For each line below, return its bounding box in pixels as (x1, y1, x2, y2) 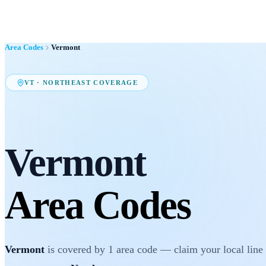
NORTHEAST (43, 79, 91, 86)
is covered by (45, 243, 108, 255)
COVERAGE (91, 79, 138, 86)
